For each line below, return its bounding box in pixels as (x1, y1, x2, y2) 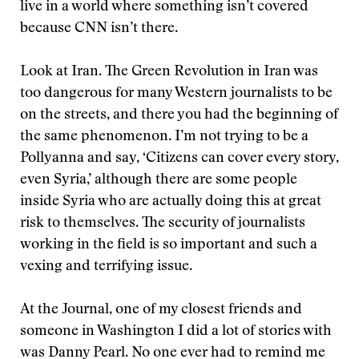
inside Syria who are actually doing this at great (20, 195, 321, 209)
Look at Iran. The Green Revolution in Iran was (20, 65, 318, 79)
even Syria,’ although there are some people (20, 173, 297, 188)
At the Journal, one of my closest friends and (20, 303, 302, 317)
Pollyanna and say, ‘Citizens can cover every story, (20, 151, 339, 166)
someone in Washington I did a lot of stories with (20, 325, 332, 339)
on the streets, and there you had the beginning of (20, 108, 338, 123)
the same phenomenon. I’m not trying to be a (20, 130, 309, 144)
